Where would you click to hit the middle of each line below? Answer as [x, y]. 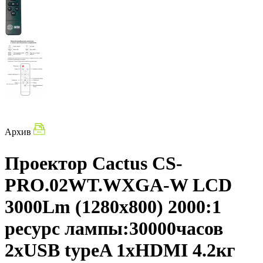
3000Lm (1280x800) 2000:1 [113, 207]
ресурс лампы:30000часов [114, 229]
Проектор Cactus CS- [94, 163]
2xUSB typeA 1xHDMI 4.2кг [120, 250]
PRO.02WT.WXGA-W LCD [118, 185]
